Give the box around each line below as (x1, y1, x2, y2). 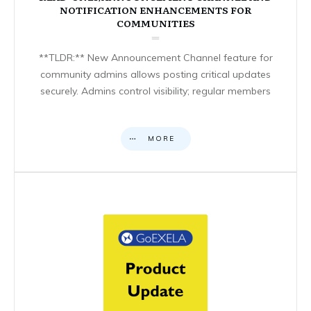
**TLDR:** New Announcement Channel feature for (38, 51, 273, 64)
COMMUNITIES (116, 15, 195, 30)
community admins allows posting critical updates (40, 67, 271, 81)
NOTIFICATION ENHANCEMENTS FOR (59, 2, 252, 17)
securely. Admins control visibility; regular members (40, 84, 271, 97)
